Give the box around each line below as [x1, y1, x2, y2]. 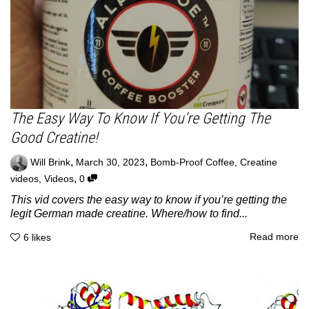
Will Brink [30, 157, 70, 168]
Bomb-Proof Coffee [150, 157, 235, 168]
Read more [250, 231, 299, 242]
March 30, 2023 [76, 157, 145, 168]
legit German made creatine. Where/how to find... [10, 208, 248, 220]
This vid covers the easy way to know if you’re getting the [10, 194, 287, 206]
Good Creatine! [10, 129, 98, 147]
